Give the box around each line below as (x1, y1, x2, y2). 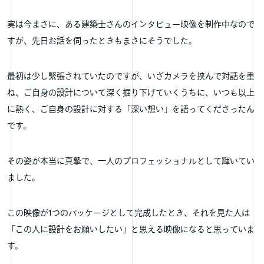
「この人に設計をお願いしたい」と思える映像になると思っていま (7, 225, 255, 235)
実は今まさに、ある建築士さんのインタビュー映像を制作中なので (7, 19, 255, 30)
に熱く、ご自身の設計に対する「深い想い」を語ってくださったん (7, 104, 255, 115)
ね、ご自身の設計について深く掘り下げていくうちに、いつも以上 (7, 88, 255, 98)
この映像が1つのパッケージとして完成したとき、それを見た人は (7, 208, 250, 219)
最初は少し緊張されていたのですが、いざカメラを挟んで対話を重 (7, 71, 255, 82)
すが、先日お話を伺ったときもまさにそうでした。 (7, 36, 197, 47)
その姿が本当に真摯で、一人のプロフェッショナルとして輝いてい (7, 156, 255, 167)
